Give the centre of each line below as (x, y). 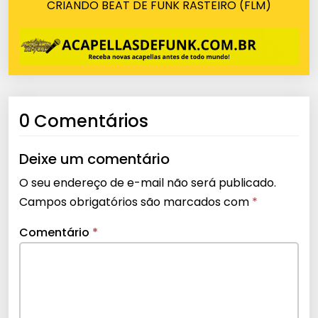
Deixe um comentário (94, 159)
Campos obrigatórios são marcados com (136, 202)
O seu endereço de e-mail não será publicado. (148, 182)
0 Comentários (84, 121)
